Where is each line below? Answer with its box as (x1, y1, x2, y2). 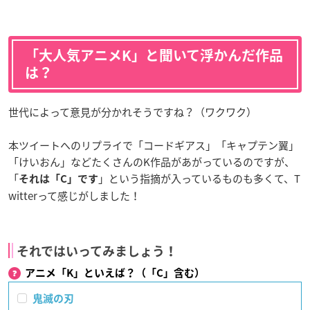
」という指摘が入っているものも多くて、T (98, 171, 300, 187)
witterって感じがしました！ (8, 188, 140, 204)
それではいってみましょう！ (17, 245, 177, 258)
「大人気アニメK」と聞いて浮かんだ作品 (25, 48, 283, 63)
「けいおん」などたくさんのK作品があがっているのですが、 (8, 154, 295, 170)
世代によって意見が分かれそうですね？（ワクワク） (8, 104, 257, 120)
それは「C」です (19, 174, 98, 185)
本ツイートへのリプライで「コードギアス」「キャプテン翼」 (8, 138, 299, 154)
